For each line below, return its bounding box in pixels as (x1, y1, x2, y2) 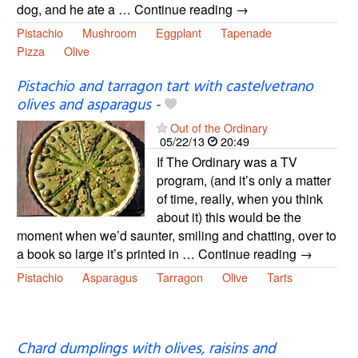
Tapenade (220, 24, 272, 42)
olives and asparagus (16, 93, 151, 117)
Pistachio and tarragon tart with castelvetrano (16, 74, 313, 99)
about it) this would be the (156, 207, 301, 226)
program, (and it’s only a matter (156, 170, 331, 189)
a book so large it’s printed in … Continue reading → (16, 244, 312, 263)
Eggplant (155, 24, 201, 42)
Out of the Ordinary (169, 118, 268, 136)
